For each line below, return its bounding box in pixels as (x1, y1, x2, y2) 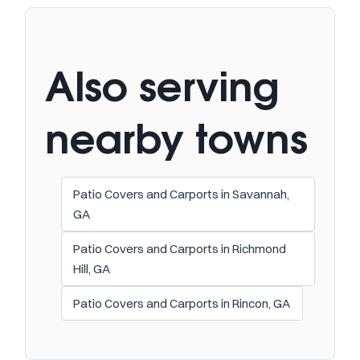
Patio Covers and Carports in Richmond (73, 240, 287, 256)
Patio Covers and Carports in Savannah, (73, 186, 290, 202)
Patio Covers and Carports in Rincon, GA (73, 295, 291, 311)
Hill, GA (73, 260, 111, 276)
